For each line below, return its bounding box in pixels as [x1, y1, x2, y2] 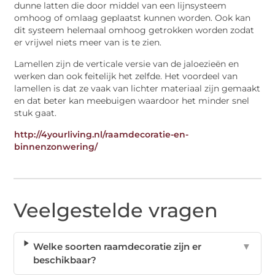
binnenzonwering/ [14, 142, 98, 152]
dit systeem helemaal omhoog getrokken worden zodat [14, 25, 255, 36]
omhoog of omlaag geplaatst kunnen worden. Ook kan [14, 13, 251, 23]
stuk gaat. [14, 107, 57, 118]
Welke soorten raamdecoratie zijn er [33, 241, 201, 253]
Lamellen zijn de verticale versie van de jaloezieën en [14, 58, 239, 69]
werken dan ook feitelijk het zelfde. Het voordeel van [14, 71, 238, 81]
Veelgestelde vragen [14, 198, 219, 223]
